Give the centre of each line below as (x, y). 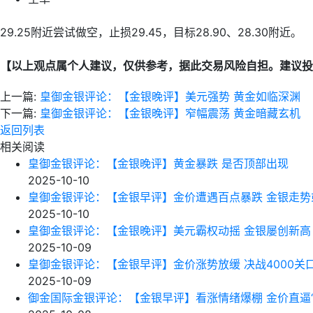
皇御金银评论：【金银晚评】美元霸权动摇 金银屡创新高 (169, 231)
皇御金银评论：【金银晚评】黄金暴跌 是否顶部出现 (158, 163)
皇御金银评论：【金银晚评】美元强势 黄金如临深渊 (170, 96)
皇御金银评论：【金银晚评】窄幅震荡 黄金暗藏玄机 (170, 113)
